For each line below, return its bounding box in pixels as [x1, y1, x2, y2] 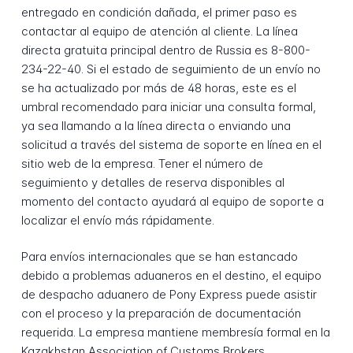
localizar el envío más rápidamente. [20, 212, 214, 228]
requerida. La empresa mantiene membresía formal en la [20, 325, 330, 340]
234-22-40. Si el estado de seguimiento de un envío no [20, 61, 321, 76]
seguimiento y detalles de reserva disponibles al [20, 174, 284, 190]
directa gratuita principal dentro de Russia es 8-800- [20, 42, 310, 58]
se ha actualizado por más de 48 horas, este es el [20, 80, 296, 95]
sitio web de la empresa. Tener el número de [20, 155, 263, 171]
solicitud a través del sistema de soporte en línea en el [20, 136, 321, 152]
